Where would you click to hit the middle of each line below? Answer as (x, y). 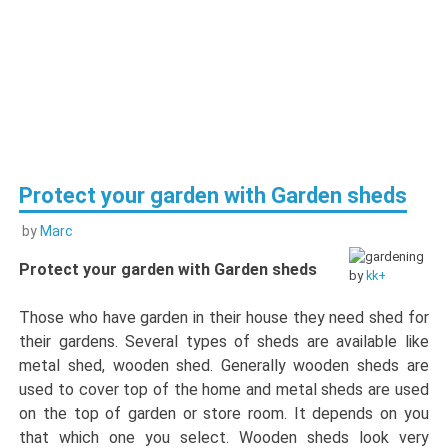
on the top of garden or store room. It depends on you (224, 413)
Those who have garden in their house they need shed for (224, 317)
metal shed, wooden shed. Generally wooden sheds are (224, 365)
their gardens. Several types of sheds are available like (224, 341)
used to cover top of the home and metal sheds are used (224, 389)
